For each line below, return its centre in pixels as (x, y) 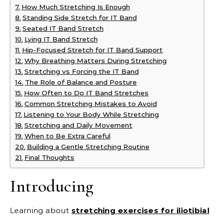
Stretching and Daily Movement (78, 125)
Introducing (52, 186)
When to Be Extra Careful (67, 136)
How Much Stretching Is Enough (76, 7)
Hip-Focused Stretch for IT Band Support (92, 50)
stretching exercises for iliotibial (140, 211)
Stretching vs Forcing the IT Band (81, 72)
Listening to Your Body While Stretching (91, 115)
